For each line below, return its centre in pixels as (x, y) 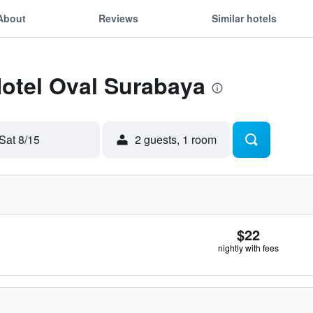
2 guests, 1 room (176, 139)
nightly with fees (248, 248)
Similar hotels (244, 18)
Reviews (119, 18)
